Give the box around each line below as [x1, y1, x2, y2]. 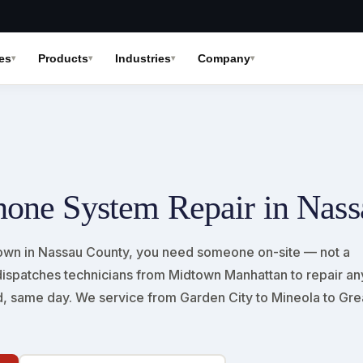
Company [197, 52, 250, 65]
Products [37, 52, 88, 65]
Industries [114, 52, 171, 65]
